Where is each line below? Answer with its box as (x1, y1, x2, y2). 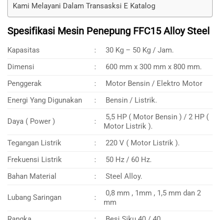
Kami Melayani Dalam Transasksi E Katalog (13, 1, 155, 10)
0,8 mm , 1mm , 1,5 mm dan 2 (104, 188, 201, 197)
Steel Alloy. (104, 171, 143, 181)
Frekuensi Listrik (7, 155, 62, 164)
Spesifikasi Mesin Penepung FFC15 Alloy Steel (7, 26, 210, 37)
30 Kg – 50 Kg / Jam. (104, 45, 174, 55)
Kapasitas (7, 45, 40, 55)
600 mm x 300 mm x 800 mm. (104, 62, 202, 71)
